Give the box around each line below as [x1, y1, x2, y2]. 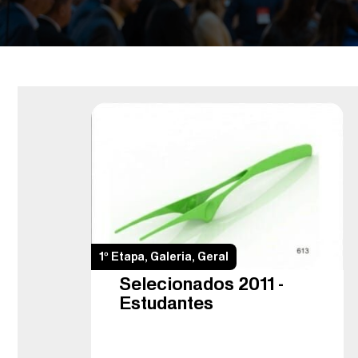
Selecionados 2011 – [119, 272, 284, 294]
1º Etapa [99, 249, 145, 263]
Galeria [150, 249, 192, 263]
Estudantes [119, 292, 213, 313]
